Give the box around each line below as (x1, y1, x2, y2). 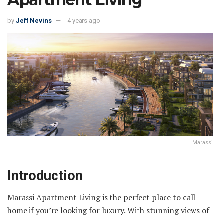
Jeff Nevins (16, 17, 52, 25)
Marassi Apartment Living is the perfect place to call (7, 192, 195, 203)
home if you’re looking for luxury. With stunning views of (7, 205, 209, 216)
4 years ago (67, 17, 100, 25)
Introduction (7, 167, 82, 184)
